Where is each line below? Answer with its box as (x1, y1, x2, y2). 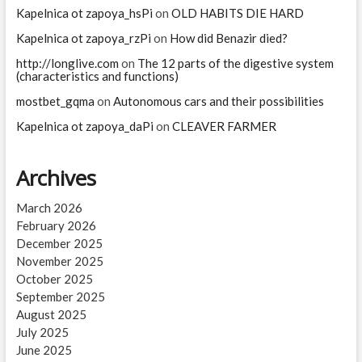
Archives (15, 162, 96, 192)
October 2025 (15, 271, 93, 286)
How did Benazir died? (169, 30, 288, 45)
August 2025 (15, 306, 86, 322)
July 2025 (15, 324, 69, 339)
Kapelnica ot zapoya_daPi (15, 118, 154, 133)
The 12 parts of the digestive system (137, 55, 334, 70)
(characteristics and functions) (15, 68, 179, 83)
